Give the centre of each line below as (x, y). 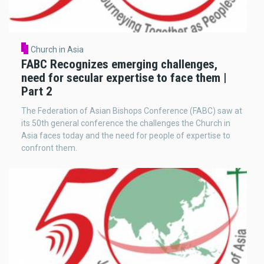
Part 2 (37, 91)
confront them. (49, 148)
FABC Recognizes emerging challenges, (119, 64)
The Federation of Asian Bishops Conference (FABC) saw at (132, 110)
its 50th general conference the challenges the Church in (126, 123)
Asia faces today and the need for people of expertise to (126, 135)
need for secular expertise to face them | (124, 77)
